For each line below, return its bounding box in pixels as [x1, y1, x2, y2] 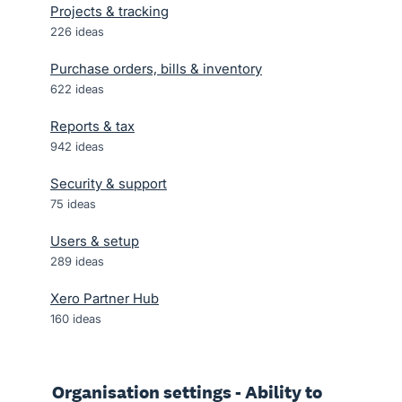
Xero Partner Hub [50, 290, 159, 307]
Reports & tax [50, 118, 135, 135]
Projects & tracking [50, 3, 169, 20]
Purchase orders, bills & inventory [50, 60, 262, 77]
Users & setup [50, 232, 139, 249]
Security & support [50, 175, 167, 192]
